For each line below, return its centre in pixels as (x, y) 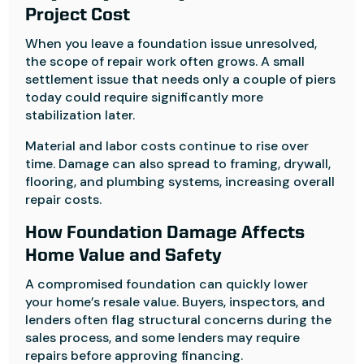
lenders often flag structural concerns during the (179, 320)
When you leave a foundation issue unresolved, (171, 43)
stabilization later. (80, 115)
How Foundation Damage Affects (165, 233)
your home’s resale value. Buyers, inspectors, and (175, 302)
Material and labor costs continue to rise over (167, 146)
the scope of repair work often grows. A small (165, 61)
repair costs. (64, 199)
